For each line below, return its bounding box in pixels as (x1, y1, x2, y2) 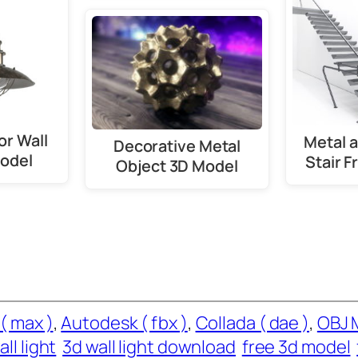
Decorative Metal (113, 134, 241, 157)
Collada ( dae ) (195, 310, 310, 335)
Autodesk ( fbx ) (61, 310, 188, 335)
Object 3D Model (116, 154, 238, 177)
